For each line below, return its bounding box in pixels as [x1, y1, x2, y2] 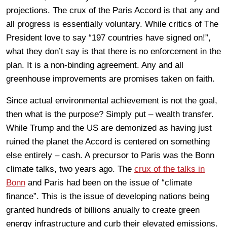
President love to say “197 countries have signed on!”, [6, 32, 211, 43]
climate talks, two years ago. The [6, 164, 134, 174]
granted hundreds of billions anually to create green [6, 205, 200, 215]
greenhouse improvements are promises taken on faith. [6, 73, 215, 84]
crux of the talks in [134, 164, 205, 174]
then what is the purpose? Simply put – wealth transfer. [6, 109, 214, 119]
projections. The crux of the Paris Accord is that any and [6, 5, 219, 15]
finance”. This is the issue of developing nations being [6, 191, 209, 201]
